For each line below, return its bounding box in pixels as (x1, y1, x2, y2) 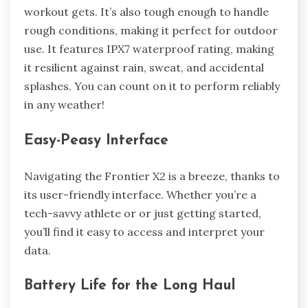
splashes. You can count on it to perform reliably (24, 79, 280, 93)
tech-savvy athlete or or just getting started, (24, 206, 261, 220)
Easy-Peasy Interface (24, 133, 168, 148)
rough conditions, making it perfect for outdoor (24, 23, 278, 38)
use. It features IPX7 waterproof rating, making (24, 42, 274, 56)
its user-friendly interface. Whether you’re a (24, 187, 256, 201)
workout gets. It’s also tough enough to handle (24, 5, 269, 19)
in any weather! (24, 98, 104, 112)
